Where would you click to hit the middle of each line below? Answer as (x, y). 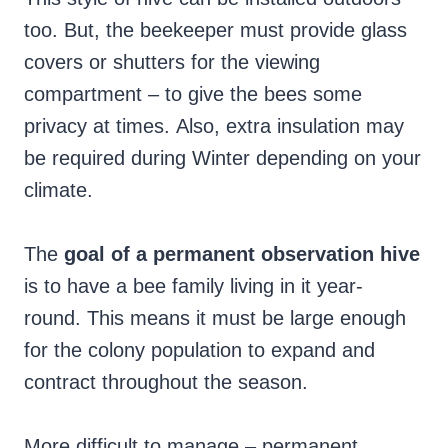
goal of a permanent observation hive (242, 254)
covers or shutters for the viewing (172, 62)
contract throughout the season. (166, 382)
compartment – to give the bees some (193, 94)
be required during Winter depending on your (222, 158)
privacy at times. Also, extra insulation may (214, 126)
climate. (58, 190)
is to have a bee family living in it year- (193, 286)
